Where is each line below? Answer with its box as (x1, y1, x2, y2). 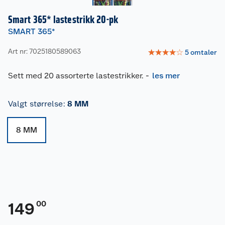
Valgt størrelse (8, 98, 63, 108)
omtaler (190, 48, 217, 57)
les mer (152, 70, 180, 80)
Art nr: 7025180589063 (8, 47, 81, 56)
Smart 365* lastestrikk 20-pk (8, 13, 118, 26)
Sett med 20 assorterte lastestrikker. (8, 70, 144, 80)
